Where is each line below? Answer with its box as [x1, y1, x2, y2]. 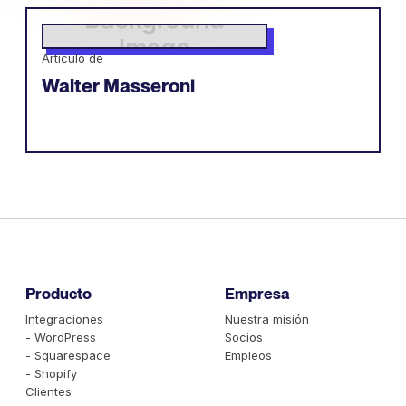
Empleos [224, 348, 272, 363]
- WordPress [25, 330, 96, 345]
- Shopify [25, 366, 77, 382]
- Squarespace [25, 348, 111, 363]
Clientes [25, 384, 72, 400]
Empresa [224, 285, 290, 304]
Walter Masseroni [42, 73, 195, 97]
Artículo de [42, 50, 103, 65]
